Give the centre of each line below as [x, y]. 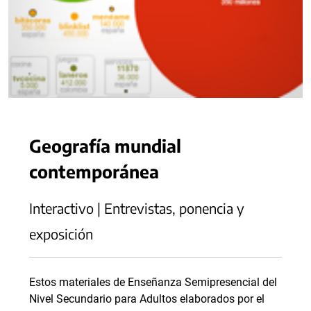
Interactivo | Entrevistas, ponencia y [137, 208]
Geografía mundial [105, 145]
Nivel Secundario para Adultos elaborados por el [147, 299]
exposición [61, 234]
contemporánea [94, 171]
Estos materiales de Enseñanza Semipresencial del [153, 282]
